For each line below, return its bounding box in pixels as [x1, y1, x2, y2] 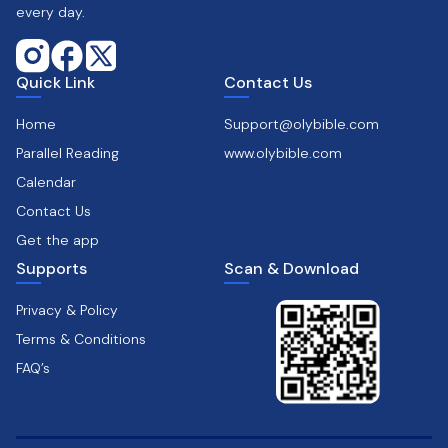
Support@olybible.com [224, 115, 379, 133]
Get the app [16, 231, 99, 249]
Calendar [16, 173, 76, 191]
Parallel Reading [16, 144, 119, 162]
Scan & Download [224, 258, 359, 279]
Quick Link [16, 72, 95, 93]
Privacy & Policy [16, 301, 118, 319]
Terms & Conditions [16, 330, 146, 348]
